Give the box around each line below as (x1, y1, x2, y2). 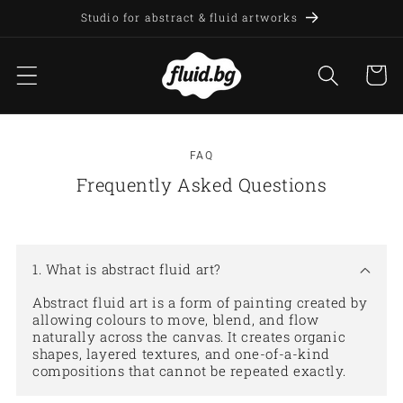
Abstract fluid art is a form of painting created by (32, 293, 368, 311)
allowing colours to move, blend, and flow (32, 310, 319, 328)
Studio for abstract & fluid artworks (80, 10, 298, 24)
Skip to (31, 5, 88, 24)
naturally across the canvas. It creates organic (32, 327, 346, 345)
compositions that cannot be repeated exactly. (32, 362, 347, 380)
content (31, 24, 94, 43)
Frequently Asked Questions (76, 172, 327, 196)
